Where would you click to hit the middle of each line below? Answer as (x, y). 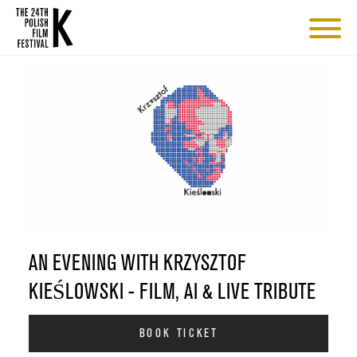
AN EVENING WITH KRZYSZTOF (137, 263)
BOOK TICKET (178, 334)
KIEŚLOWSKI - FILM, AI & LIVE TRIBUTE (172, 292)
